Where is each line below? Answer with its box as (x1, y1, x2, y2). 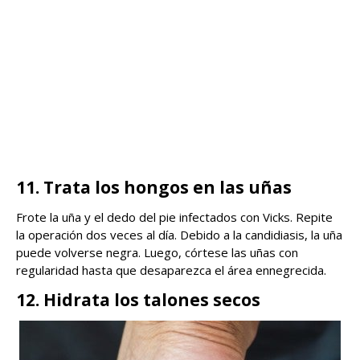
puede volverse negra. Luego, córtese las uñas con (16, 243, 298, 260)
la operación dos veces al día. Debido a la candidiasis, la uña (16, 226, 342, 243)
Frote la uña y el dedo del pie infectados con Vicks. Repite (16, 208, 333, 225)
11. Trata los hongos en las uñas (16, 175, 292, 198)
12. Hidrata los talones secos (16, 288, 260, 311)
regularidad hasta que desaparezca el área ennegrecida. (16, 261, 326, 278)
